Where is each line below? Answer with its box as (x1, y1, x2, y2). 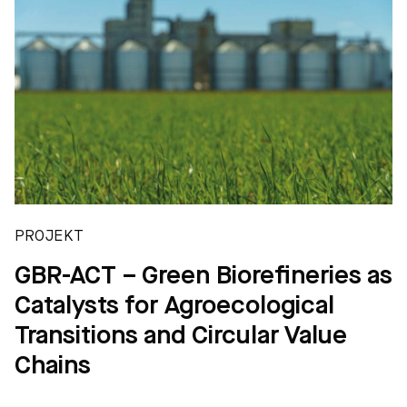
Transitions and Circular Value (15, 323, 347, 350)
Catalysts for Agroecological (15, 293, 334, 320)
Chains (15, 353, 91, 380)
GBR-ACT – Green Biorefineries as (15, 263, 392, 290)
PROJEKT (15, 229, 84, 244)
